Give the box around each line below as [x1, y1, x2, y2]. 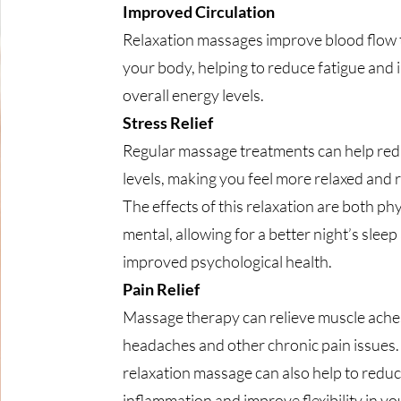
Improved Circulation [122, 2, 275, 21]
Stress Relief [122, 113, 213, 132]
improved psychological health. [122, 252, 332, 271]
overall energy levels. [122, 85, 264, 105]
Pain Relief [122, 279, 200, 299]
